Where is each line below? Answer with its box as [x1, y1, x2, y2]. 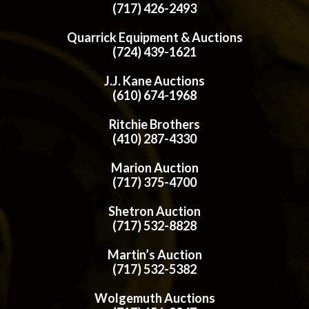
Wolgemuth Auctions [94, 290, 215, 306]
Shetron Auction [108, 203, 201, 219]
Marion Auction [110, 160, 199, 176]
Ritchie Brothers [109, 117, 200, 132]
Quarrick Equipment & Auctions [66, 30, 243, 46]
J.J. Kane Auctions [104, 73, 205, 89]
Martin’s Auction [107, 247, 202, 263]
